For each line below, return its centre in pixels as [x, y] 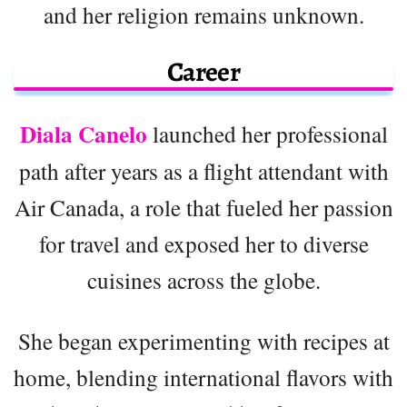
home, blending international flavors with [203, 377]
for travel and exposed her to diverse [203, 243]
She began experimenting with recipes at [203, 340]
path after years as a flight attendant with [203, 170]
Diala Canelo [83, 134]
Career [203, 71]
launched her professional [267, 133]
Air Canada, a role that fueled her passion [203, 207]
